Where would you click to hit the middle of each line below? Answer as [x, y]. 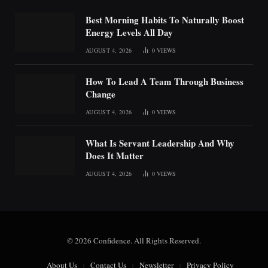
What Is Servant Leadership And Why [160, 143]
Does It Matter [115, 155]
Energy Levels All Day [129, 32]
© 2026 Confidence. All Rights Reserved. [134, 240]
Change [100, 94]
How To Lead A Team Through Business [165, 81]
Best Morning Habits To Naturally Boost [165, 19]
